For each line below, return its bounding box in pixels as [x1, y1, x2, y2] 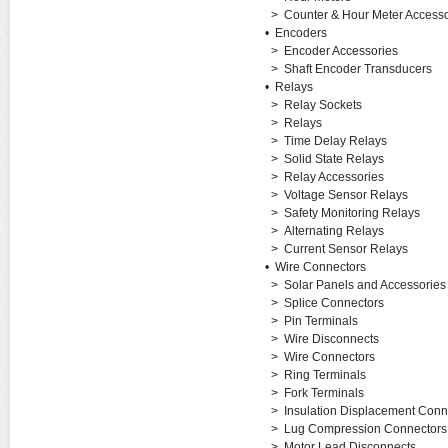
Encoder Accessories [283, 44, 398, 58]
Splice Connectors [283, 296, 384, 310]
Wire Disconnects [283, 332, 379, 346]
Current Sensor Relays [283, 242, 408, 256]
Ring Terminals [283, 368, 366, 382]
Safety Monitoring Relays [283, 206, 420, 220]
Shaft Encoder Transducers [283, 62, 432, 76]
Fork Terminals [283, 386, 364, 400]
